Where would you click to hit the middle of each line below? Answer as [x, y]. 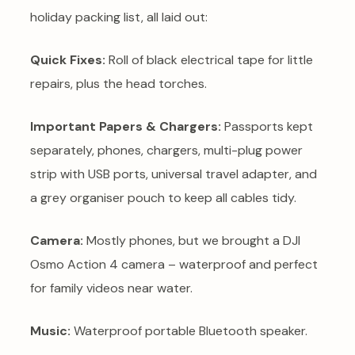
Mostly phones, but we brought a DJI [192, 241]
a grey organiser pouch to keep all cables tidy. [163, 198]
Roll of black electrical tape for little [209, 60]
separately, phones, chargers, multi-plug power [166, 151]
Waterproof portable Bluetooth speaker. [189, 331]
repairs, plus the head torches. [118, 84]
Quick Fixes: [68, 60]
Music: [50, 331]
